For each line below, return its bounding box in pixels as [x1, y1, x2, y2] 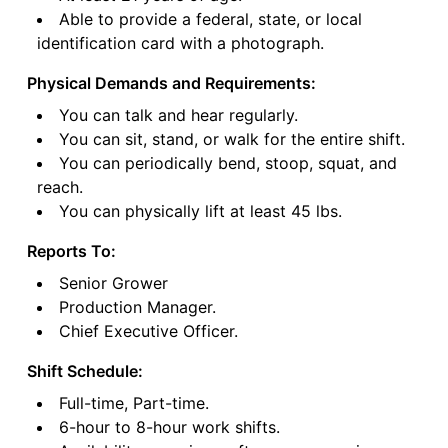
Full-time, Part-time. [58, 393, 209, 414]
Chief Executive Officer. [58, 321, 238, 342]
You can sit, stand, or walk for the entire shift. [58, 129, 405, 150]
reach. [36, 177, 83, 198]
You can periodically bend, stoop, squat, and [58, 153, 397, 174]
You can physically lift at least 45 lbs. [58, 201, 342, 222]
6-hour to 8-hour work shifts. [58, 417, 280, 438]
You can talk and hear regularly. [58, 105, 298, 126]
